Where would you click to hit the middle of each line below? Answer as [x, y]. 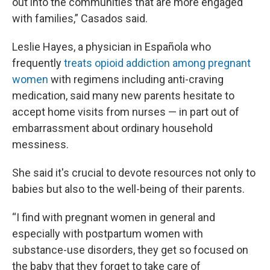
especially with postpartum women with [108, 234]
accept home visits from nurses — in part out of [126, 112]
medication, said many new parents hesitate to [123, 96]
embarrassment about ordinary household [112, 128]
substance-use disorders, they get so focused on [130, 250]
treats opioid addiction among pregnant [157, 63]
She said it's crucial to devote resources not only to [134, 173]
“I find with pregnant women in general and [114, 217]
